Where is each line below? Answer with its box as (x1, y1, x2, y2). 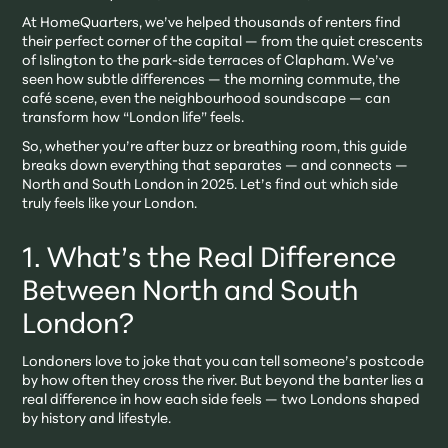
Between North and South (22, 278, 359, 307)
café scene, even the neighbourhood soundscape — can (22, 91, 391, 107)
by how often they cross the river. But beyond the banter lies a (22, 373, 425, 389)
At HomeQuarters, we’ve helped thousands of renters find (22, 15, 402, 31)
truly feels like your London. (22, 196, 198, 212)
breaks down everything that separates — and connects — (22, 158, 409, 174)
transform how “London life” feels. (22, 110, 245, 126)
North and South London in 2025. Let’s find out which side (22, 177, 399, 193)
